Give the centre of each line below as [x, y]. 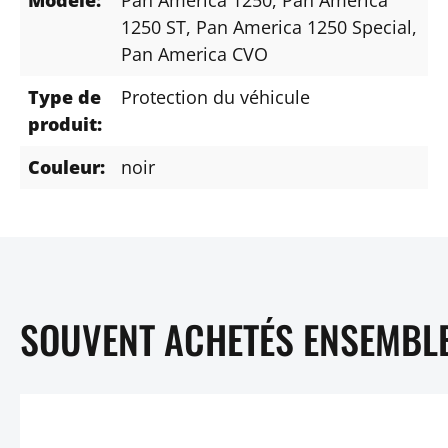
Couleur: [66, 166]
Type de [64, 96]
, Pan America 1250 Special [299, 26]
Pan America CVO [194, 53]
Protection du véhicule [215, 96]
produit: [65, 123]
